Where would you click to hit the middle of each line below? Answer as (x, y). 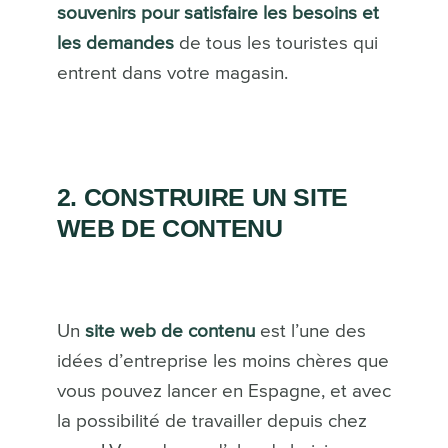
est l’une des (310, 332)
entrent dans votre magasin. (172, 74)
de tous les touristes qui (275, 44)
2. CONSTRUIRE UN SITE (202, 197)
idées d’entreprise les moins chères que (222, 362)
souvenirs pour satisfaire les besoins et (217, 14)
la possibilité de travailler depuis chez (211, 422)
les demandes (115, 44)
